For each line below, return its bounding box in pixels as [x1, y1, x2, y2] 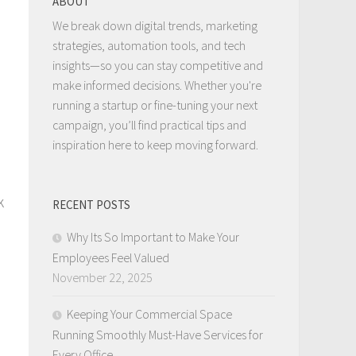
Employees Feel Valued [52, 250, 169, 266]
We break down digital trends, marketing [52, 17, 257, 34]
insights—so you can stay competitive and [52, 57, 263, 74]
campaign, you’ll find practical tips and [52, 117, 246, 133]
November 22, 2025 [52, 269, 153, 286]
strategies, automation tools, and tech [52, 37, 246, 54]
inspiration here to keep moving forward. [52, 137, 258, 153]
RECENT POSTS [52, 197, 130, 213]
